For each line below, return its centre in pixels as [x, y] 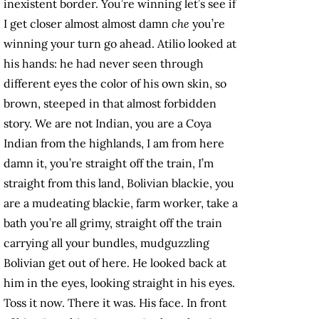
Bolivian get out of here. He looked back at [115, 263]
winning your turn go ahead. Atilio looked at [120, 44]
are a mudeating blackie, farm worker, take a [121, 203]
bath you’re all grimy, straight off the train [113, 223]
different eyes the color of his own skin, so [115, 84]
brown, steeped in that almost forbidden [110, 104]
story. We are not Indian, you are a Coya [108, 124]
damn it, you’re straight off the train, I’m [109, 163]
